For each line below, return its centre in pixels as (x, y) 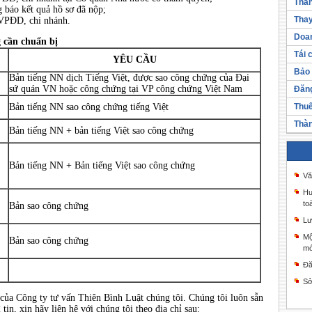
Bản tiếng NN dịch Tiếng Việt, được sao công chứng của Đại (129, 78)
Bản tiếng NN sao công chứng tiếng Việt (89, 107)
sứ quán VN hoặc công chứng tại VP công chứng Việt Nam (126, 89)
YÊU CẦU (134, 60)
